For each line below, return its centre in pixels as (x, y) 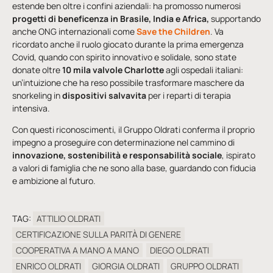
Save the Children (173, 31)
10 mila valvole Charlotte (113, 69)
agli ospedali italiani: (204, 69)
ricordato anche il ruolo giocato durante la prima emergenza (128, 44)
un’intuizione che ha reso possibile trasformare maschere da (128, 82)
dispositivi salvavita (104, 95)
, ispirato (239, 155)
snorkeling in (37, 95)
